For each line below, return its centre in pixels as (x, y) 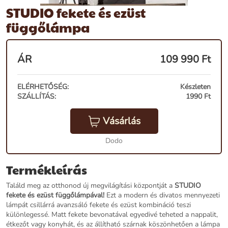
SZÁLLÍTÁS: (37, 96)
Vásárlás (121, 121)
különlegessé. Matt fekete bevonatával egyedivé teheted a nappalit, (112, 215)
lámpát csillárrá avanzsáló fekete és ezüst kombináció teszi (98, 205)
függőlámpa (48, 27)
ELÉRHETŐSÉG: (43, 87)
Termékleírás (47, 170)
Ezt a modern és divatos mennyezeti (162, 195)
